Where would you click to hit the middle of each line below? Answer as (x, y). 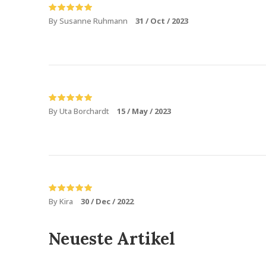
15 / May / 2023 (144, 111)
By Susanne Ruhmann (89, 21)
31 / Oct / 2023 (162, 21)
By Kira (62, 201)
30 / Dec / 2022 (107, 201)
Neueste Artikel (112, 239)
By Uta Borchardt (80, 111)
